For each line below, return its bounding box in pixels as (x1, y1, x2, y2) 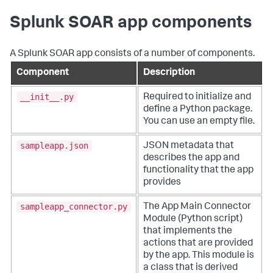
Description (143, 68, 195, 78)
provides (143, 177, 181, 188)
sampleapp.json (20, 141, 88, 151)
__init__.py (20, 92, 74, 102)
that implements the (143, 226, 232, 236)
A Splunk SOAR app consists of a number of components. (10, 49, 255, 59)
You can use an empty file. (143, 116, 255, 127)
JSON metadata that (143, 141, 234, 151)
